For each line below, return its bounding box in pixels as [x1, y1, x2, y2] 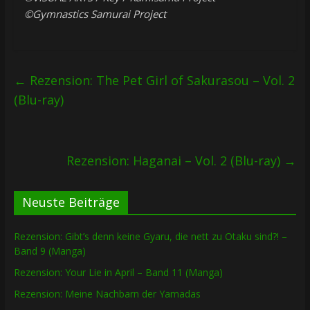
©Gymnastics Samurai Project [24, 7, 166, 21]
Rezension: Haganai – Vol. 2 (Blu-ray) [66, 152, 284, 170]
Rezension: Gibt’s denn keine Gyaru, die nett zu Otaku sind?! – [13, 230, 287, 244]
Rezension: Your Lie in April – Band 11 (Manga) [13, 266, 223, 280]
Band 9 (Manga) [13, 244, 86, 258]
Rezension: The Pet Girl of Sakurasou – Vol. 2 [26, 72, 295, 89]
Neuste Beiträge [21, 194, 120, 211]
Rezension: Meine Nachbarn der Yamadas [13, 287, 201, 301]
